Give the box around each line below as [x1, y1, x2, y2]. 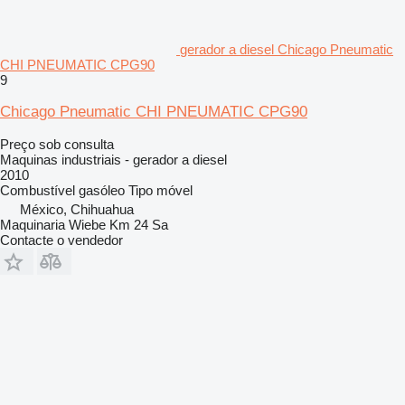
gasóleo [79, 182, 125, 198]
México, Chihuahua [20, 201, 134, 217]
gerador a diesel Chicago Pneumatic [180, 41, 393, 57]
